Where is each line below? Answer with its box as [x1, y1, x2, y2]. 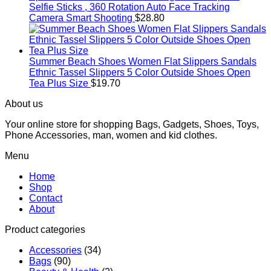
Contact [29, 193, 62, 204]
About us [5, 99, 43, 109]
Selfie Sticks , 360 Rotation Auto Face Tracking [29, 2, 230, 13]
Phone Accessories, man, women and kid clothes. [5, 130, 217, 141]
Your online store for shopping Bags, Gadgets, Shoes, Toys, [5, 119, 259, 130]
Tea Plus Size [29, 78, 88, 89]
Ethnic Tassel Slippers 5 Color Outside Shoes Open [29, 67, 250, 78]
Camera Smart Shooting [29, 13, 132, 24]
